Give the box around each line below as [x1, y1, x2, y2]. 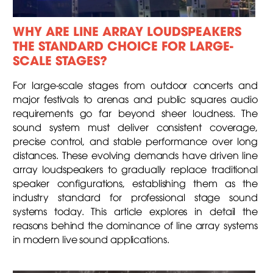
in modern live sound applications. [12, 232, 169, 246]
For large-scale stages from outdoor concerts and [12, 77, 258, 91]
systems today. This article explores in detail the [12, 204, 258, 218]
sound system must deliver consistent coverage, [12, 119, 258, 133]
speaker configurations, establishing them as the [12, 175, 258, 190]
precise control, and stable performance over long [12, 133, 258, 147]
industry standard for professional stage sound [12, 190, 258, 204]
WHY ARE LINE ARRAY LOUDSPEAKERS [12, 21, 241, 39]
